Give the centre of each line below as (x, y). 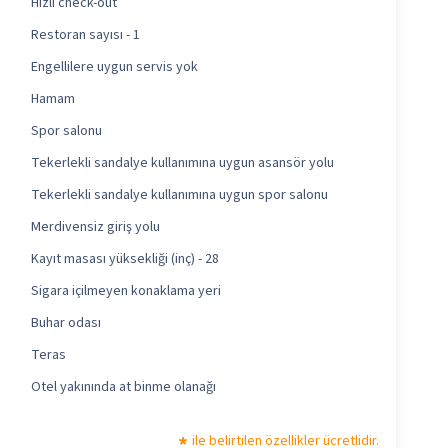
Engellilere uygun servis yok (114, 67)
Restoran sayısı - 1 (85, 35)
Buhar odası (65, 323)
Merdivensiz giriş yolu (95, 227)
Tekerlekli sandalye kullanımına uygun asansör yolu (182, 163)
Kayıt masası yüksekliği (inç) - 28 (124, 259)
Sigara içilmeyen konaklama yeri (125, 291)
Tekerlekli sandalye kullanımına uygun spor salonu (179, 195)
